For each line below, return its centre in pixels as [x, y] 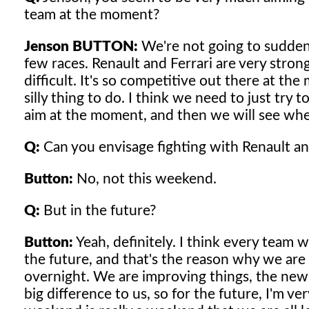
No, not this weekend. [145, 179]
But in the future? [98, 210]
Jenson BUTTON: [81, 46]
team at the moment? [92, 14]
